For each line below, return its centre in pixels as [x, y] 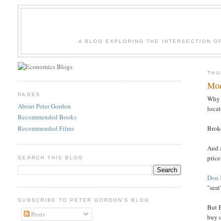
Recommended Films [46, 128]
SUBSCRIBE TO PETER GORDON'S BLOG [84, 200]
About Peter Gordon [45, 106]
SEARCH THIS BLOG [51, 157]
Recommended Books [47, 117]
